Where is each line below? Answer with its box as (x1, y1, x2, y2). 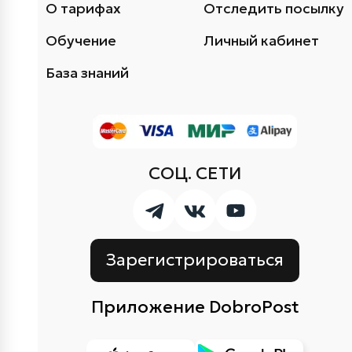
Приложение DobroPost (90, 295, 299, 317)
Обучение (46, 31, 116, 49)
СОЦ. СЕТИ (148, 162, 241, 184)
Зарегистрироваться (106, 249, 284, 270)
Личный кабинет (203, 31, 319, 49)
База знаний (46, 63, 129, 82)
